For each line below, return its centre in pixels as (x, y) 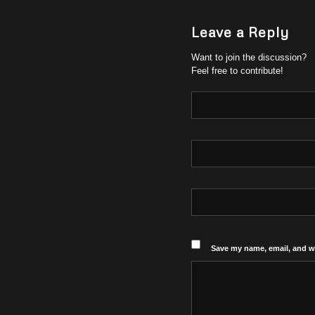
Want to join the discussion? (249, 57)
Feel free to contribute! (237, 70)
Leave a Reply (240, 31)
